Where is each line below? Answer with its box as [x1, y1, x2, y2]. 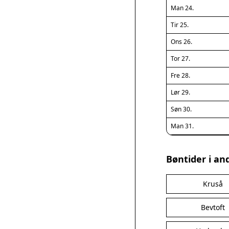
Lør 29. [171, 88, 190, 97]
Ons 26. [171, 37, 192, 46]
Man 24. [171, 4, 194, 12]
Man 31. [171, 122, 194, 130]
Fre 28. [171, 71, 190, 80]
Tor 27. [171, 54, 190, 63]
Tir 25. [171, 20, 189, 29]
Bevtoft [201, 202, 225, 212]
